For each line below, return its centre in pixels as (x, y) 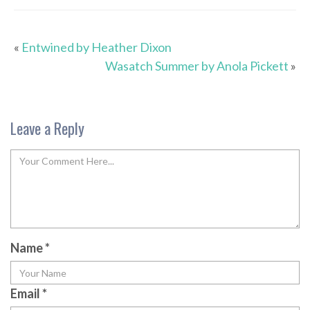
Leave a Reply (47, 128)
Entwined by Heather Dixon (97, 47)
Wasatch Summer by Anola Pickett (197, 66)
